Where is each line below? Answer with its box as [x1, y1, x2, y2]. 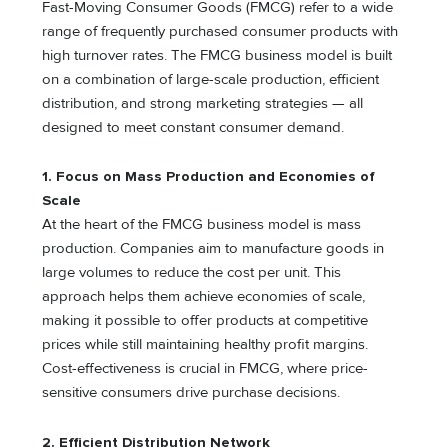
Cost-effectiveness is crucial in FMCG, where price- [42, 360, 369, 378]
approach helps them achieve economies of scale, [42, 288, 366, 306]
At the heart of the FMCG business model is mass [42, 216, 362, 234]
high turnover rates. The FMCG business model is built [42, 46, 393, 64]
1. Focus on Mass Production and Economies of [42, 168, 376, 186]
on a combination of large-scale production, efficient [42, 70, 380, 88]
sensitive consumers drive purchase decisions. [42, 384, 341, 402]
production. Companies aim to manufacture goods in [42, 240, 385, 258]
